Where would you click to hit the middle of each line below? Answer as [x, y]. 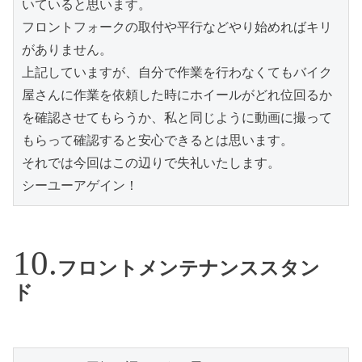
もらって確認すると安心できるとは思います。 [158, 141]
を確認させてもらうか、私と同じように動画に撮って [177, 118]
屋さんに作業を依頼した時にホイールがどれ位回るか [177, 95]
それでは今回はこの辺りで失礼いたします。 [151, 163]
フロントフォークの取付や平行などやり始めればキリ [177, 27]
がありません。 [67, 50]
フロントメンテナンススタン [189, 268]
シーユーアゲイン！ [80, 186]
